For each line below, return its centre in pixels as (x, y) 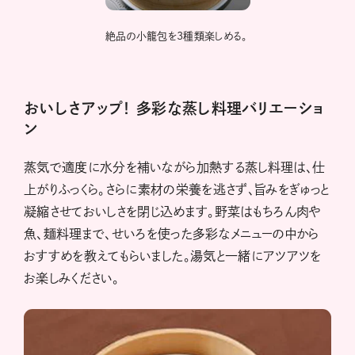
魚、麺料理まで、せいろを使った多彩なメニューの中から (172, 234)
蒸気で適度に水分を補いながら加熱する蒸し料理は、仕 (175, 168)
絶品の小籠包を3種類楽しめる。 (176, 36)
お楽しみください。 (72, 279)
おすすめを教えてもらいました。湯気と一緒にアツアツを (173, 256)
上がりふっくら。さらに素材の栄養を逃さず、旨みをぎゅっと (177, 190)
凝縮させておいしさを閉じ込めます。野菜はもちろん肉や (172, 212)
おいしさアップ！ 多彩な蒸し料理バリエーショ (174, 109)
